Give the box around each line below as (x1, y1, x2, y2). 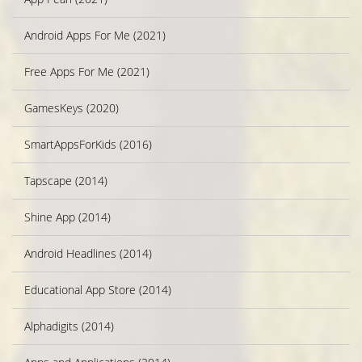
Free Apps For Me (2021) (24, 64, 149, 80)
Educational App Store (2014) (24, 282, 171, 298)
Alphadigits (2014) (24, 318, 114, 335)
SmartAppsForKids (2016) (24, 137, 152, 153)
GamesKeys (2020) (24, 100, 119, 116)
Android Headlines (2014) (24, 246, 152, 262)
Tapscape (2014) (24, 173, 107, 189)
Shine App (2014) (24, 209, 111, 225)
